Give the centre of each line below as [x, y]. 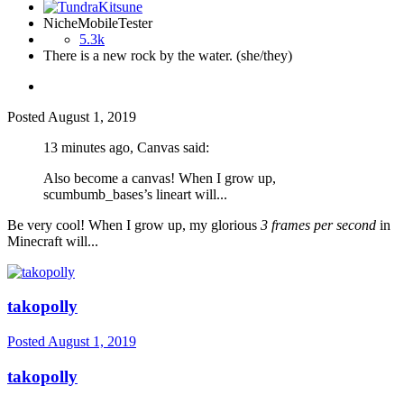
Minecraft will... [53, 241]
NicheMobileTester [98, 23]
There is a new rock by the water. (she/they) [168, 55]
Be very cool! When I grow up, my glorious [134, 225]
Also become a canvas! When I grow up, [160, 178]
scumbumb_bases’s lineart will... [135, 194]
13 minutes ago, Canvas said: [126, 147]
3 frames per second [318, 225]
